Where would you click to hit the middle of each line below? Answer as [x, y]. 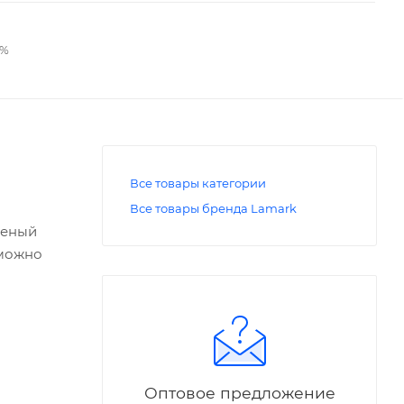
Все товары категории [198, 183]
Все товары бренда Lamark [213, 208]
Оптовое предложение [239, 392]
